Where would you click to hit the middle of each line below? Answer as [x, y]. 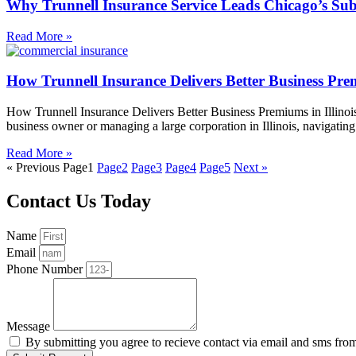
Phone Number [46, 269]
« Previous [33, 168]
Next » [251, 168]
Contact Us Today [79, 201]
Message [30, 326]
